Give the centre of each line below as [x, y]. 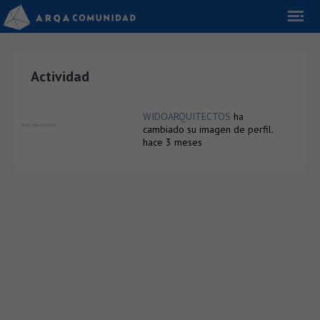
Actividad [60, 76]
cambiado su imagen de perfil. [208, 129]
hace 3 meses [172, 142]
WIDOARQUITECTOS [187, 116]
